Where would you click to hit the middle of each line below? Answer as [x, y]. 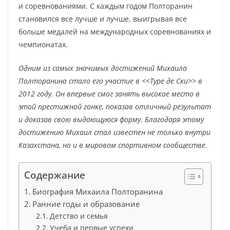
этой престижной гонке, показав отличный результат [115, 107]
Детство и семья [79, 216]
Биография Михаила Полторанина [98, 191]
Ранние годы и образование [86, 204]
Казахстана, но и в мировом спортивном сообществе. [113, 145]
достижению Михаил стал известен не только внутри [114, 132]
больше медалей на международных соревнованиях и [115, 32]
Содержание [55, 175]
